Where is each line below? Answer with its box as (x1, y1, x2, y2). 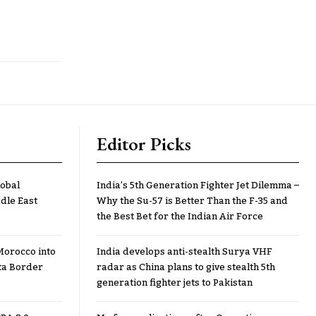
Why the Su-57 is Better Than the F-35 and (97, 192, 288, 210)
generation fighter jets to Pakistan (97, 274, 253, 292)
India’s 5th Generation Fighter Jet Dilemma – (97, 176, 299, 195)
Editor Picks (97, 132, 191, 156)
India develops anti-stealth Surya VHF (97, 243, 272, 261)
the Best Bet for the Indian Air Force (97, 207, 263, 226)
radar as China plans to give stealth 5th (97, 258, 275, 276)
